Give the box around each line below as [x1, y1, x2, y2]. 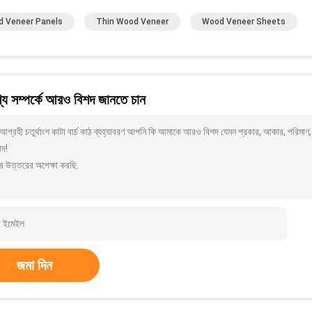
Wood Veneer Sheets [202, 17, 286, 26]
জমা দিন [17, 257, 52, 274]
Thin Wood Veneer [96, 17, 169, 26]
